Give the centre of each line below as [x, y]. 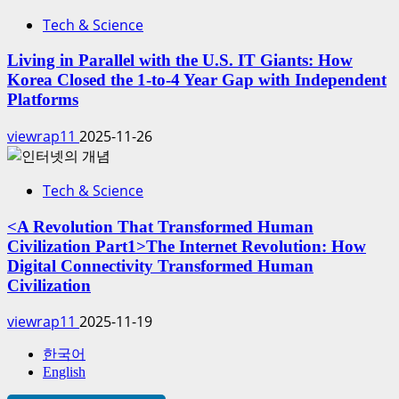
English [64, 372]
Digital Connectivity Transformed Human [160, 265]
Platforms [43, 100]
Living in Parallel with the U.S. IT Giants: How [180, 61]
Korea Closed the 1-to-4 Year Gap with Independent [197, 80]
